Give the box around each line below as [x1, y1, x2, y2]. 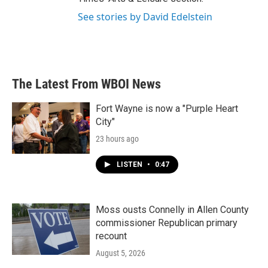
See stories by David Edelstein [78, 10, 212, 23]
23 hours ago [96, 134, 139, 144]
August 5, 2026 [96, 248, 145, 258]
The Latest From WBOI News [12, 77, 161, 92]
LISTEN [117, 160, 144, 169]
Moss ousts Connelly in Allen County [96, 204, 249, 215]
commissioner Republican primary [96, 217, 237, 229]
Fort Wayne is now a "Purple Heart [96, 103, 238, 114]
